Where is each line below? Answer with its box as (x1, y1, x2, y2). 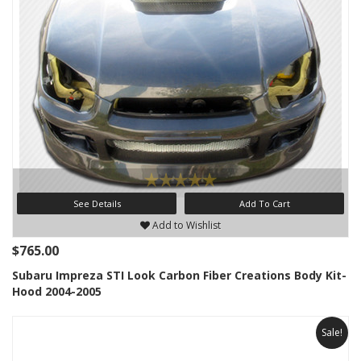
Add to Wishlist (150, 218, 221, 232)
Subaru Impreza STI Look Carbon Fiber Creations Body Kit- (12, 268, 346, 283)
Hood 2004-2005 (12, 284, 102, 299)
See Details (73, 197, 121, 210)
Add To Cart (239, 197, 290, 210)
